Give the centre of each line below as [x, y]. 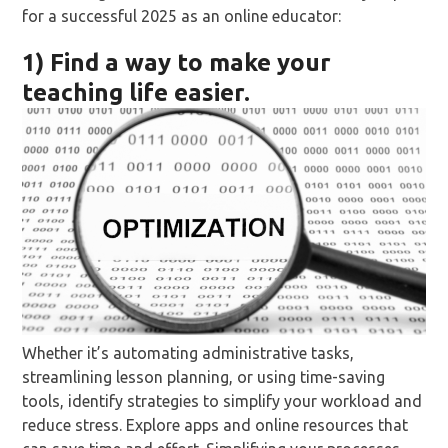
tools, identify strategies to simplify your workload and [222, 401]
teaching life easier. [136, 93]
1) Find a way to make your [177, 63]
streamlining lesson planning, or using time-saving [204, 377]
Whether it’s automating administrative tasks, [188, 353]
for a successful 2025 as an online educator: [182, 16]
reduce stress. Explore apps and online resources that [215, 425]
